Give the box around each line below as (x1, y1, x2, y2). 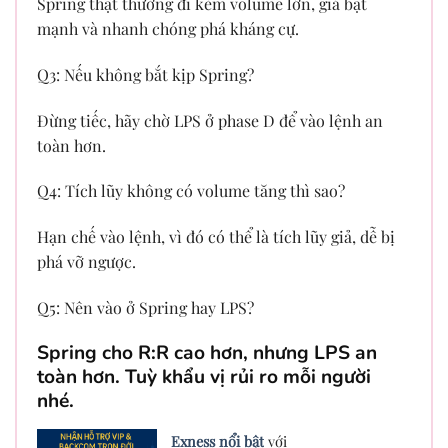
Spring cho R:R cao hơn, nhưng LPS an (37, 339, 377, 366)
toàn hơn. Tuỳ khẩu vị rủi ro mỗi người (37, 363, 371, 390)
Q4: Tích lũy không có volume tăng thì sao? (37, 180, 345, 202)
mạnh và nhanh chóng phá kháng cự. (37, 17, 299, 39)
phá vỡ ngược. (37, 251, 136, 273)
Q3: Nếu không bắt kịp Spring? (37, 63, 254, 85)
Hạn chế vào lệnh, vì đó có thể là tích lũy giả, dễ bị (37, 226, 395, 248)
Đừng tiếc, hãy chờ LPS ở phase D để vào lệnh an (37, 109, 383, 131)
